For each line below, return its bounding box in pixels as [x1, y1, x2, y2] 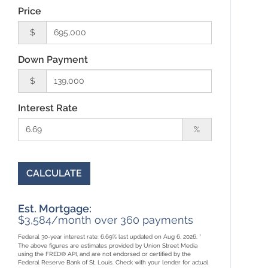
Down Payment [18, 53, 89, 65]
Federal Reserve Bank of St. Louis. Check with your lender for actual [18, 258, 209, 266]
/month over [51, 213, 121, 226]
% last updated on [112, 233, 164, 240]
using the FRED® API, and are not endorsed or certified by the [18, 250, 191, 257]
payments [139, 213, 194, 226]
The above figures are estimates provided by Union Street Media [18, 242, 198, 249]
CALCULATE [26, 167, 83, 179]
